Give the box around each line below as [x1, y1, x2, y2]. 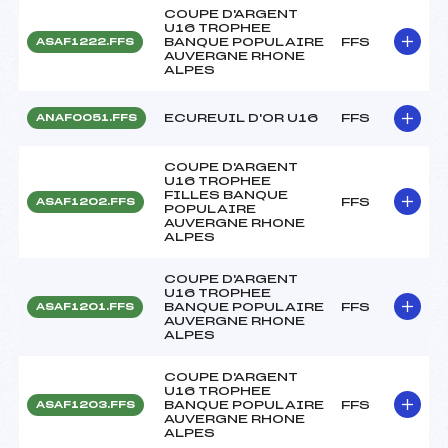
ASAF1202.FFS [36, 196, 135, 207]
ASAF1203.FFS [36, 399, 135, 410]
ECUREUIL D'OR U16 [164, 111, 318, 124]
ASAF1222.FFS [36, 36, 134, 47]
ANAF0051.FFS [36, 112, 137, 123]
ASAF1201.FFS [36, 301, 134, 312]
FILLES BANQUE [164, 188, 288, 201]
